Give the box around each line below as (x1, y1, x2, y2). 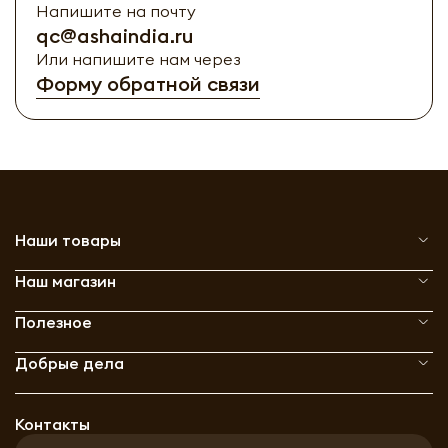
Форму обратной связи (36, 70, 260, 96)
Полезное (15, 311, 92, 332)
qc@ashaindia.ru (36, 22, 193, 48)
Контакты (15, 413, 90, 434)
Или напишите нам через (36, 48, 241, 69)
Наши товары (15, 229, 121, 250)
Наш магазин (15, 270, 116, 291)
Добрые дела (15, 352, 124, 373)
